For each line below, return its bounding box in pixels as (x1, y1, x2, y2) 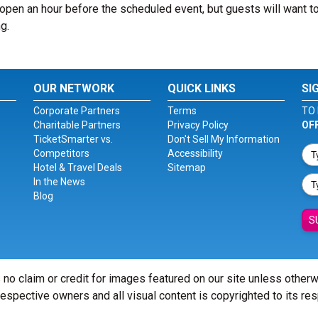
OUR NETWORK (33, 82, 115, 95)
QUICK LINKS (167, 82, 236, 95)
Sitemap (167, 162, 206, 173)
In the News (33, 176, 86, 187)
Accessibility (167, 148, 223, 159)
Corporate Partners (33, 105, 121, 116)
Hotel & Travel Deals (33, 162, 123, 173)
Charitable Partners (33, 119, 121, 131)
